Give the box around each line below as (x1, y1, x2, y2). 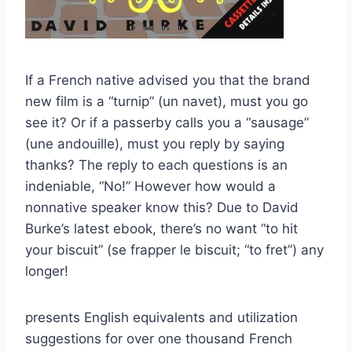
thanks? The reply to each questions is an (25, 157, 288, 174)
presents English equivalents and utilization (25, 310, 298, 326)
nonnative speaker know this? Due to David (25, 200, 299, 216)
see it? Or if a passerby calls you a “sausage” (25, 115, 309, 131)
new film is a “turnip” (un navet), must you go (25, 93, 308, 110)
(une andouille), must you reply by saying (25, 136, 284, 152)
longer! (25, 263, 68, 280)
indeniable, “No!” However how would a (25, 178, 276, 195)
